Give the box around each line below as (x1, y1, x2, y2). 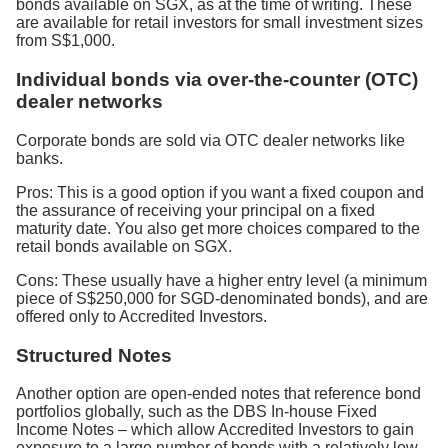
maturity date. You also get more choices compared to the (16, 219, 420, 237)
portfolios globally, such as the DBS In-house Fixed (16, 403, 377, 421)
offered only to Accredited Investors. (16, 307, 267, 325)
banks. (16, 149, 63, 167)
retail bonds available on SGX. (16, 237, 232, 255)
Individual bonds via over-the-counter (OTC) (16, 69, 418, 91)
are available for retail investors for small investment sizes (16, 14, 423, 32)
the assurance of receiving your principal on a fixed (16, 201, 375, 219)
